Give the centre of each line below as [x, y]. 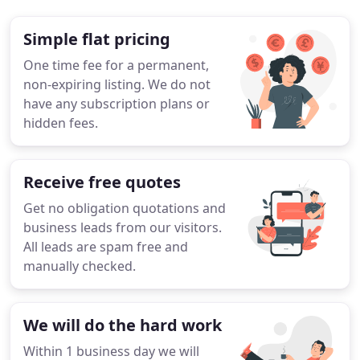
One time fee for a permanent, [116, 65]
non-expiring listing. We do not [117, 84]
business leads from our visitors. [123, 227]
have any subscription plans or [117, 104]
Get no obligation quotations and [125, 208]
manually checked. [80, 266]
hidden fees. [61, 123]
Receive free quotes [102, 182]
